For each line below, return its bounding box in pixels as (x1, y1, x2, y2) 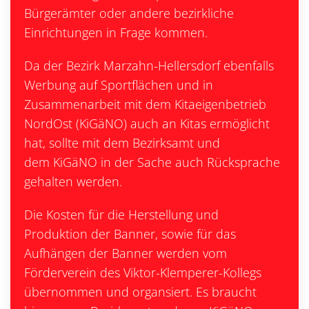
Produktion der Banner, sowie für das (24, 226, 236, 242)
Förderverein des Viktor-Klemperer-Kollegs (24, 264, 261, 281)
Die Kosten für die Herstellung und (24, 206, 219, 223)
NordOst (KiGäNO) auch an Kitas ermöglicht (24, 115, 270, 132)
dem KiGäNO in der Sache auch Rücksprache (24, 154, 280, 170)
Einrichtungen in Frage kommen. (24, 24, 208, 41)
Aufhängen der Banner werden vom (24, 245, 227, 261)
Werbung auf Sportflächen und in (24, 77, 213, 93)
